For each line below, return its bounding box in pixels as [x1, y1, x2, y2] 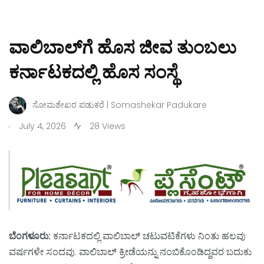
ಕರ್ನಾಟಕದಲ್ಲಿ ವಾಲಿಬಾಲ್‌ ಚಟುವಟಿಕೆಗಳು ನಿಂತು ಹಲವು [53, 230, 246, 242]
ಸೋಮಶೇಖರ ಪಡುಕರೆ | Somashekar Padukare [32, 99, 207, 111]
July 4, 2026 [19, 120, 66, 132]
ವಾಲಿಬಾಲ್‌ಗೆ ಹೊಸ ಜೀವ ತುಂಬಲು [9, 35, 236, 60]
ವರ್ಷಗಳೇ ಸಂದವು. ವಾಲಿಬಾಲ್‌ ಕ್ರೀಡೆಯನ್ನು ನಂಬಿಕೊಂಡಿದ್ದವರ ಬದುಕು [9, 246, 252, 258]
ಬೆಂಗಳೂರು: [9, 230, 53, 242]
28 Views [87, 120, 126, 132]
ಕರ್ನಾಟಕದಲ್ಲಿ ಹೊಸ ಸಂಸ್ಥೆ [9, 60, 178, 85]
